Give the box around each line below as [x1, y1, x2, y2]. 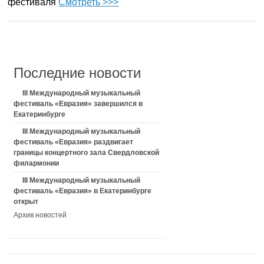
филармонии [14, 159, 60, 167]
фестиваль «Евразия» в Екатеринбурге [14, 186, 152, 195]
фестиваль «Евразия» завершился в [14, 99, 143, 108]
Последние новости [14, 64, 141, 81]
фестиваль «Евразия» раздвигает [14, 137, 134, 146]
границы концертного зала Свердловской [14, 148, 160, 157]
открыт [14, 197, 39, 206]
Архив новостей [14, 210, 67, 219]
